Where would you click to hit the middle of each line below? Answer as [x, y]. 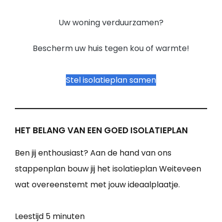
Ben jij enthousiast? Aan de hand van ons [93, 153]
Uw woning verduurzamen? [111, 23]
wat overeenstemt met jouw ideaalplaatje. [97, 185]
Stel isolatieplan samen [111, 80]
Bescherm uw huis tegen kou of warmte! [111, 49]
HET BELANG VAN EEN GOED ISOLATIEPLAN [101, 131]
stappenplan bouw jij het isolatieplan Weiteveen [108, 169]
